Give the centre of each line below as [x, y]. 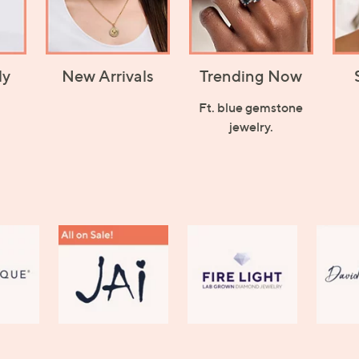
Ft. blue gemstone [251, 107]
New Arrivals [108, 76]
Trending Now [251, 76]
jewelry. [251, 126]
